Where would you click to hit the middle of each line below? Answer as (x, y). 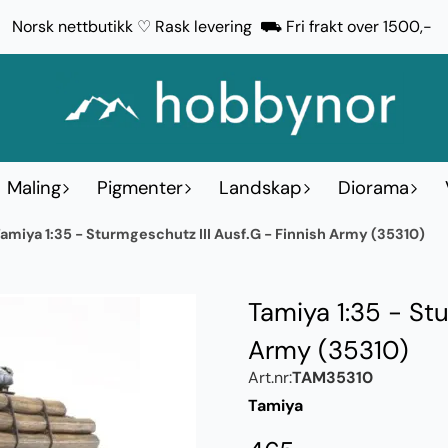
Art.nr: (270, 377)
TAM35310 (332, 377)
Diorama (373, 187)
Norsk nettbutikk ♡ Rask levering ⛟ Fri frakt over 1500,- (223, 26)
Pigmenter (140, 187)
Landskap (260, 187)
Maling (34, 187)
